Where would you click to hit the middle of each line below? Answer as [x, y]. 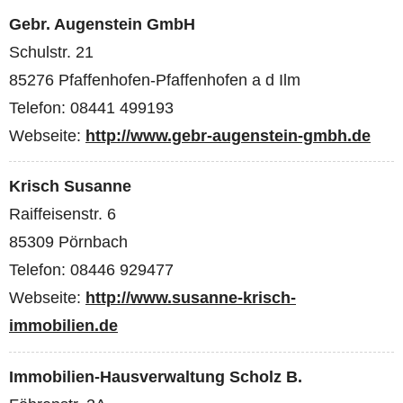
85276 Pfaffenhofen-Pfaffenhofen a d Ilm [155, 80]
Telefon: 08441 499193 [91, 107]
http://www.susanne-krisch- [191, 298]
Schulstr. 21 [51, 52]
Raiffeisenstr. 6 [63, 215]
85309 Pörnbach [68, 242]
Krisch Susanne [70, 187]
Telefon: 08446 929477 [91, 270]
